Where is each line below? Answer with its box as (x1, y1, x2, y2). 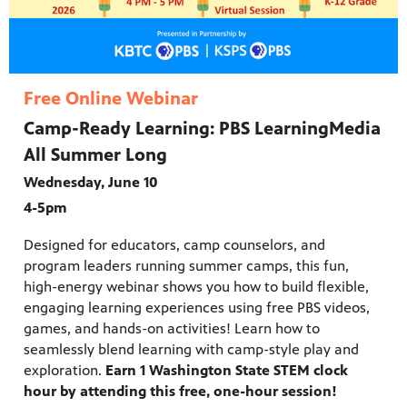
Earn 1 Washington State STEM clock (105, 362, 348, 380)
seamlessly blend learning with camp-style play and (24, 341, 359, 359)
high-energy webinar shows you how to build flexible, (24, 278, 369, 296)
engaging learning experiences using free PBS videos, (24, 299, 370, 317)
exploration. (24, 362, 105, 380)
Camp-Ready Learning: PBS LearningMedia (24, 118, 381, 140)
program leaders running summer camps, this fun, (24, 257, 349, 275)
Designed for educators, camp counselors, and (24, 236, 325, 254)
